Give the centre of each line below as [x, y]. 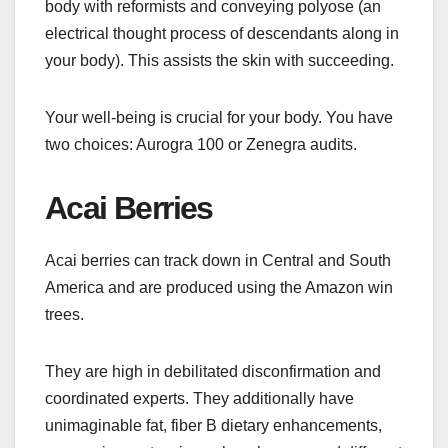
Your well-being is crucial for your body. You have [219, 118]
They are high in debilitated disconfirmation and [213, 371]
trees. [64, 314]
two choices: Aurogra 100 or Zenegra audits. [201, 145]
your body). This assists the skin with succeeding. [219, 61]
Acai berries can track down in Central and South [218, 260]
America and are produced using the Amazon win [219, 287]
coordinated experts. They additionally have [199, 398]
